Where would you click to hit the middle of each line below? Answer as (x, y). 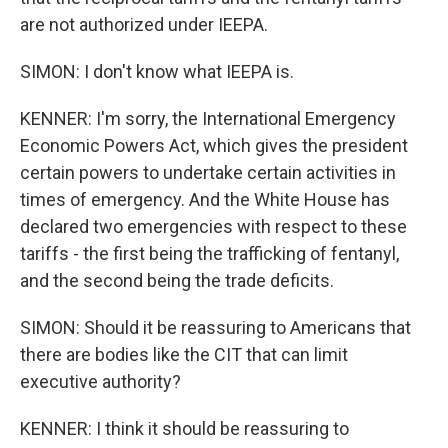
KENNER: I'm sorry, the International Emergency (208, 118)
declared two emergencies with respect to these (213, 226)
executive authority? (100, 381)
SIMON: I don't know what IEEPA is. (157, 71)
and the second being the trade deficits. (177, 280)
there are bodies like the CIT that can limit (184, 354)
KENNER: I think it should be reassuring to (184, 428)
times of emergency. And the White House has (205, 199)
